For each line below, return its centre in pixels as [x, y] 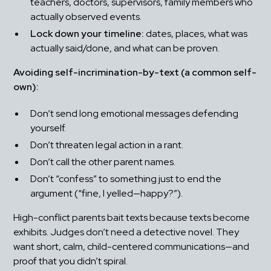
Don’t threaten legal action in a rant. [107, 145]
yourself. [48, 128]
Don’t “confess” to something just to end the [126, 179]
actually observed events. [86, 17]
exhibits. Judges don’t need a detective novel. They [126, 232]
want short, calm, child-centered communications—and [132, 247]
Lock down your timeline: [87, 34]
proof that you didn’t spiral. [71, 261]
